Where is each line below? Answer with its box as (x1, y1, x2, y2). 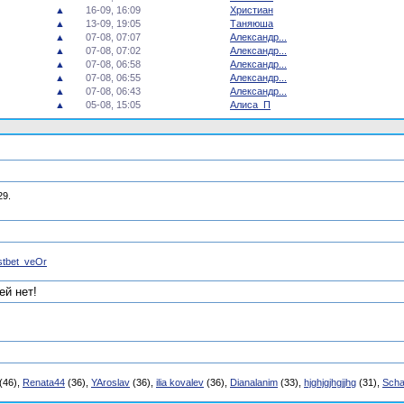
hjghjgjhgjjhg (304, 377, 356, 388)
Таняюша (230, 18, 273, 29)
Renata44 (23, 377, 65, 388)
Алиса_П (230, 99, 271, 110)
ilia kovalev (156, 377, 204, 388)
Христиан (230, 5, 273, 15)
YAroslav (91, 377, 130, 388)
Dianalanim (230, 377, 278, 388)
